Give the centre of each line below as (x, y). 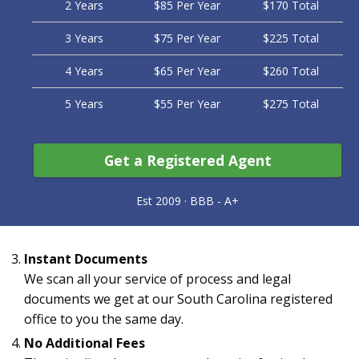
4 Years (84, 71)
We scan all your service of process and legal (157, 279)
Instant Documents (86, 259)
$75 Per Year (187, 38)
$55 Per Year (187, 104)
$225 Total (290, 38)
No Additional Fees (85, 343)
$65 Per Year (187, 71)
